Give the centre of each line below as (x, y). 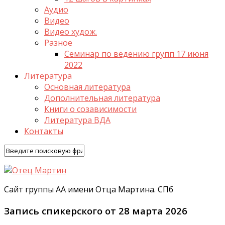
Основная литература (87, 87)
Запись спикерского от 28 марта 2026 (96, 210)
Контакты (44, 131)
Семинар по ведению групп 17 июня (136, 54)
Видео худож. (71, 32)
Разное (58, 43)
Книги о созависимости (90, 109)
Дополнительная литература (102, 98)
